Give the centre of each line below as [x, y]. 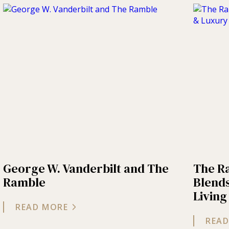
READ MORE [42, 207]
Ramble [24, 182]
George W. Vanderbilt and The [86, 168]
